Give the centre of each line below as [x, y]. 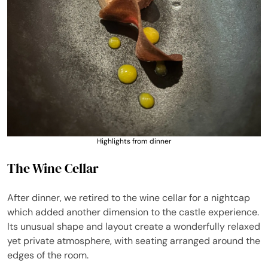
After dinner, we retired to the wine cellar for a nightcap [129, 197]
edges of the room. [48, 255]
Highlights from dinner [134, 141]
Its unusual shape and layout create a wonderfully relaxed [134, 226]
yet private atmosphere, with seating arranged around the [134, 240]
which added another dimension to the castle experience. [133, 212]
